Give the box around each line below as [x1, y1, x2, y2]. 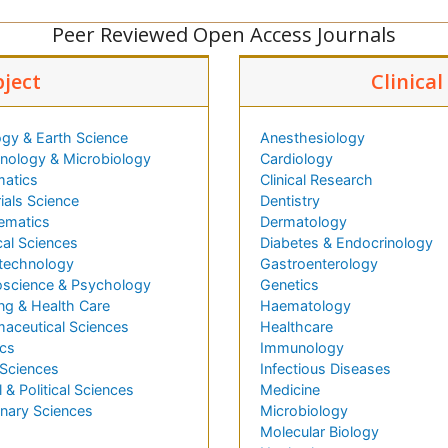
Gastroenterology [260, 255, 378, 273]
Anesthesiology [260, 129, 365, 147]
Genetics [260, 276, 319, 294]
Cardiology [260, 150, 333, 168]
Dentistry [260, 192, 320, 210]
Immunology [260, 339, 344, 357]
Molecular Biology [260, 423, 379, 441]
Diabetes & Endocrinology [260, 234, 433, 252]
